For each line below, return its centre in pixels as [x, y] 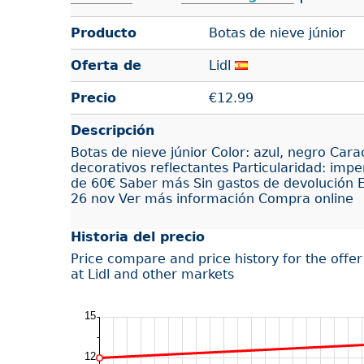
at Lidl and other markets [152, 274]
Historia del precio [138, 236]
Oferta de [106, 65]
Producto [104, 32]
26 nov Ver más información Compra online [212, 198]
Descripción [113, 130]
